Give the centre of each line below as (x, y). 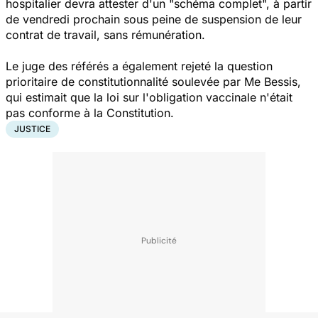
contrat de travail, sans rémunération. (105, 34)
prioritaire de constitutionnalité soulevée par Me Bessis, (153, 81)
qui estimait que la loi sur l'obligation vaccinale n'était (149, 97)
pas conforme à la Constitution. (90, 113)
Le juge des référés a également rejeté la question (139, 66)
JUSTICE (32, 128)
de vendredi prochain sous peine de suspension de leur (154, 19)
